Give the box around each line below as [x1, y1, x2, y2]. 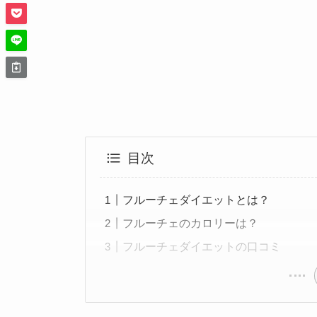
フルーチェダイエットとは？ [122, 194, 270, 206]
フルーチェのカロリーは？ [122, 217, 259, 229]
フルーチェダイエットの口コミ [122, 241, 282, 253]
